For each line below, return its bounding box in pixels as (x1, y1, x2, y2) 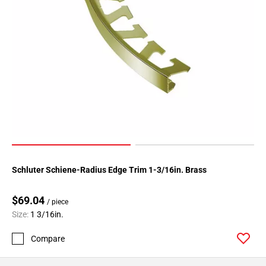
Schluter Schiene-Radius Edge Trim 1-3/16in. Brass (12, 165, 207, 175)
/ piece (47, 198, 68, 207)
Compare (31, 233, 65, 243)
